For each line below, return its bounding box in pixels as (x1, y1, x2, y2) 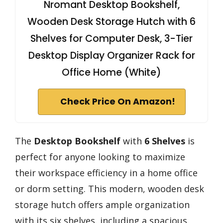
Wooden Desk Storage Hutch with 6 (27, 14, 196, 28)
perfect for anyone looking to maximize (15, 150, 185, 163)
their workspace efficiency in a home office (15, 166, 198, 179)
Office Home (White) (62, 65, 161, 79)
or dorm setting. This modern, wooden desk (15, 182, 204, 195)
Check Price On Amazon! (60, 95, 175, 108)
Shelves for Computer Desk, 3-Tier (30, 31, 193, 45)
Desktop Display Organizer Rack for (28, 48, 195, 62)
